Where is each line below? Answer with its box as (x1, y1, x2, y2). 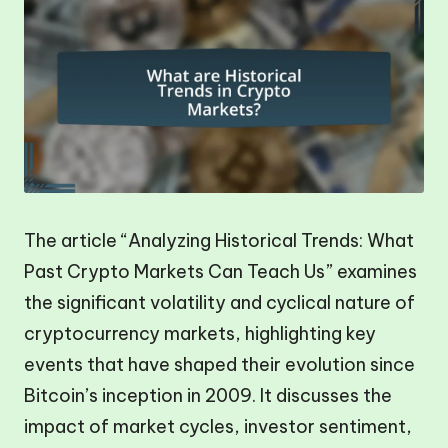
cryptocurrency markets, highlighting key (24, 322, 376, 345)
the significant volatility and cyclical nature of (24, 291, 415, 314)
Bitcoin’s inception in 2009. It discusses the (24, 384, 392, 407)
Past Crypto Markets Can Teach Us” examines (24, 260, 417, 283)
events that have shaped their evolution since (24, 353, 415, 376)
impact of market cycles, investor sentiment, (24, 415, 412, 438)
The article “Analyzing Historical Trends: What (24, 229, 414, 252)
